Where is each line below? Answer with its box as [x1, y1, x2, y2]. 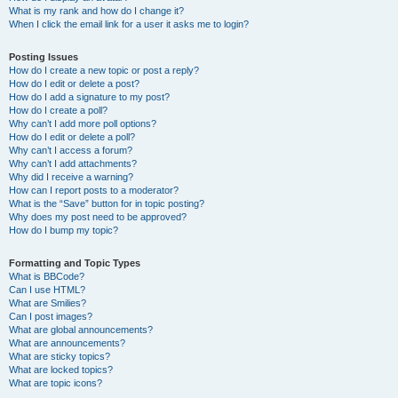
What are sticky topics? [9, 351, 110, 362]
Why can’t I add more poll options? [9, 118, 156, 129]
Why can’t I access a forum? [9, 145, 132, 155]
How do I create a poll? [9, 105, 107, 115]
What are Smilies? [9, 298, 86, 308]
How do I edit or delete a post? [9, 78, 139, 89]
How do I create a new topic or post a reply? [9, 65, 199, 76]
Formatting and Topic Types [9, 258, 140, 268]
